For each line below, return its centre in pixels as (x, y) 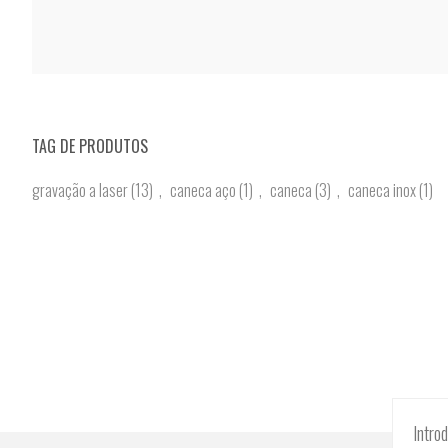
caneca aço (203, 190)
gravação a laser (80, 190)
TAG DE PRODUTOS (90, 146)
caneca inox (382, 190)
